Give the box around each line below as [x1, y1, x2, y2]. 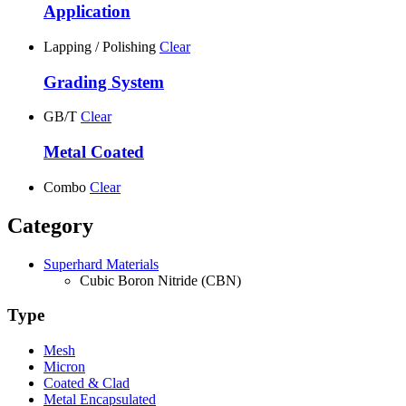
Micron [43, 359, 85, 375]
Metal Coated [43, 142, 144, 162]
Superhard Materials [43, 256, 159, 272]
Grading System [43, 72, 164, 92]
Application [43, 2, 130, 22]
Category [7, 213, 93, 237]
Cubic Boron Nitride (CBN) [80, 272, 241, 288]
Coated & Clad [43, 375, 130, 391]
